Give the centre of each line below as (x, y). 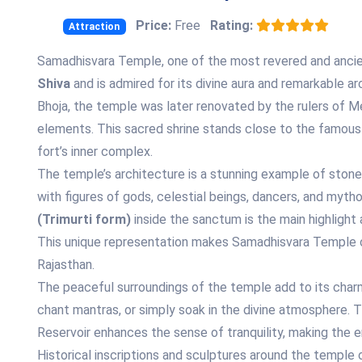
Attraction (95, 27)
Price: (154, 25)
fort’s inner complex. (95, 152)
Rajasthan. (65, 265)
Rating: (232, 25)
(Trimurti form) (84, 219)
